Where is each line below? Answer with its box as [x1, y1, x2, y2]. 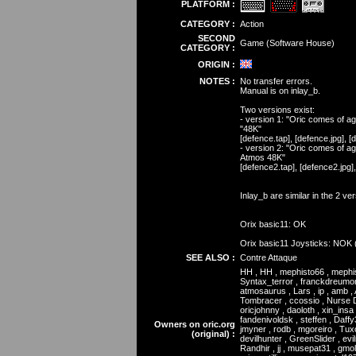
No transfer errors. [239, 76, 312, 86]
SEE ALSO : [185, 253, 235, 262]
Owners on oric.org [153, 319, 235, 329]
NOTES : [199, 76, 235, 86]
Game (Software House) [239, 38, 335, 48]
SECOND [197, 33, 235, 43]
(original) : [191, 329, 235, 339]
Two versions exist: [239, 105, 315, 114]
